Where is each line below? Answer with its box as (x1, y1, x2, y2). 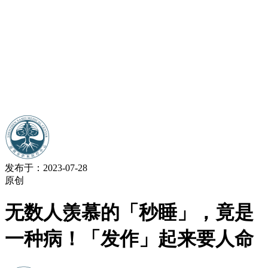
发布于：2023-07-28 (5, 163, 87, 173)
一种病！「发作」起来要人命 (5, 228, 254, 250)
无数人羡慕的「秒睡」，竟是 (5, 202, 254, 224)
